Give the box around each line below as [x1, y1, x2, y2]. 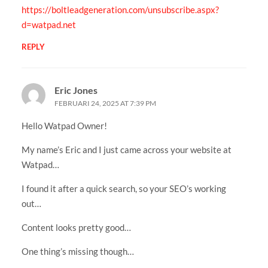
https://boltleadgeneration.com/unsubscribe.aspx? [21, 4, 219, 15]
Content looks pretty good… [21, 221, 131, 233]
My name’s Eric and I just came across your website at [21, 144, 232, 155]
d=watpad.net [21, 19, 76, 30]
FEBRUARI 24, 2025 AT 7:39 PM [54, 98, 156, 108]
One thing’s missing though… [21, 245, 134, 257]
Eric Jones [54, 84, 98, 96]
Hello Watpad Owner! [21, 120, 107, 131]
